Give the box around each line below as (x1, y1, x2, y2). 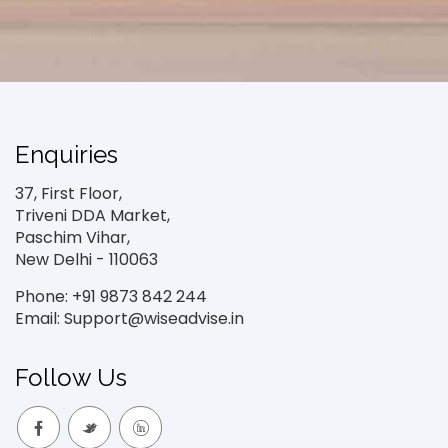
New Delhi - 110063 (15, 248, 158, 271)
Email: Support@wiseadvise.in (15, 307, 244, 330)
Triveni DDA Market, (15, 204, 170, 227)
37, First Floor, (15, 182, 122, 205)
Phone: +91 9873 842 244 (15, 285, 207, 308)
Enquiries (15, 140, 118, 169)
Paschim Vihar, (15, 226, 130, 249)
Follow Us (15, 363, 127, 392)
